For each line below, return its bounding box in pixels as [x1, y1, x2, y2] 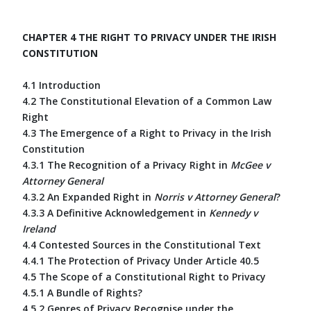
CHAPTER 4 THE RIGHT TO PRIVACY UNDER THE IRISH [22, 30, 276, 44]
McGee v [230, 158, 270, 171]
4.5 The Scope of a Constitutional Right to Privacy [22, 269, 266, 283]
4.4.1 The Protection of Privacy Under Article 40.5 [22, 253, 259, 267]
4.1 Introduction [22, 78, 101, 92]
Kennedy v [209, 205, 258, 219]
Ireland [22, 221, 56, 235]
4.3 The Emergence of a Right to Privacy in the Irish [22, 126, 271, 140]
